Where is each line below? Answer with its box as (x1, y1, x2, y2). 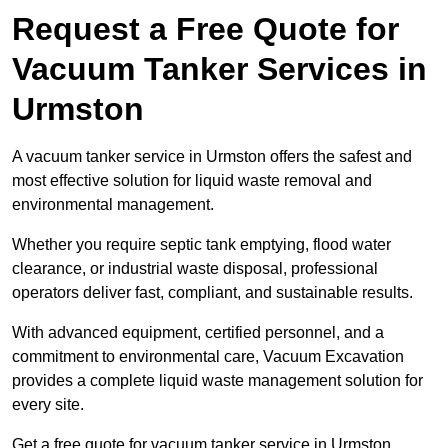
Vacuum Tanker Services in (12, 51, 427, 88)
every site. (12, 396, 84, 414)
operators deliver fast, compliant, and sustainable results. (12, 284, 413, 302)
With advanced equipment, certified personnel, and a (12, 324, 384, 342)
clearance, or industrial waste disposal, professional (12, 260, 378, 278)
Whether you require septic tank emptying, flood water (12, 236, 391, 254)
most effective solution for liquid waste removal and (12, 172, 372, 190)
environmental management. (12, 196, 214, 214)
